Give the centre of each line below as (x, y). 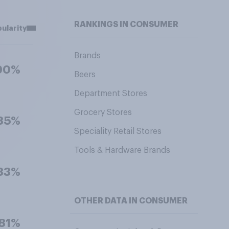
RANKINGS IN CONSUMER (126, 25)
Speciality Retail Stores (118, 131)
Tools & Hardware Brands (122, 150)
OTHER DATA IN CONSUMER (131, 201)
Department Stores (110, 94)
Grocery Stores (103, 112)
